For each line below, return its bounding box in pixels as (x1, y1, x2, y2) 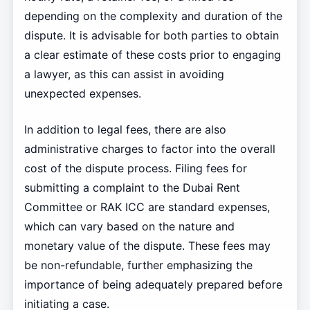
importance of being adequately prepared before (24, 277, 282, 292)
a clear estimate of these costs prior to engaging (24, 48, 281, 62)
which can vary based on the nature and (24, 219, 235, 234)
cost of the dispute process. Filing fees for (24, 161, 247, 176)
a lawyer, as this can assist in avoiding (24, 67, 224, 82)
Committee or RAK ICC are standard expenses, (24, 200, 270, 215)
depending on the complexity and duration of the (24, 9, 282, 24)
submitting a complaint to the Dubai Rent (24, 181, 240, 195)
